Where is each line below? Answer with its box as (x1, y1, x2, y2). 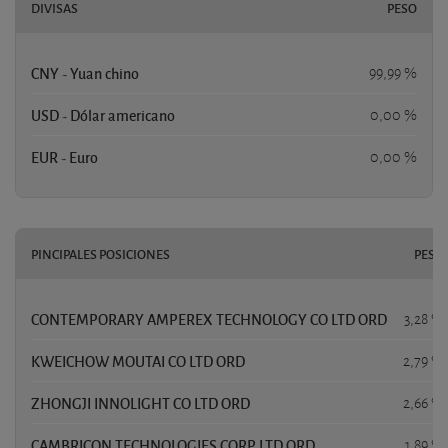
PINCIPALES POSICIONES (31, 245, 170, 264)
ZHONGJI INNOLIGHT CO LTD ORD (31, 393, 250, 414)
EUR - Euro (31, 147, 98, 168)
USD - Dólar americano (31, 105, 175, 126)
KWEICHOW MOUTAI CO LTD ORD (31, 351, 245, 372)
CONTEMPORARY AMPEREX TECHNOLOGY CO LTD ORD (31, 309, 387, 330)
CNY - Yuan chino (31, 63, 139, 84)
